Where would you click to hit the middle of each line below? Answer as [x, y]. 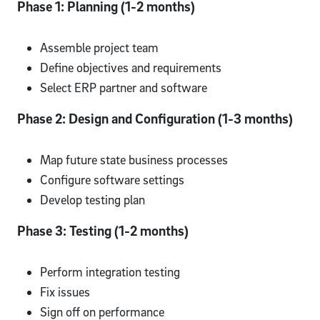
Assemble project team [99, 47]
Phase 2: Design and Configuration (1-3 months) [155, 118]
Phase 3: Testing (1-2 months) [103, 230]
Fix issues [65, 291]
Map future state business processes [134, 159]
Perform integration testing [110, 271]
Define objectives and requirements [131, 67]
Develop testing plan [92, 199]
